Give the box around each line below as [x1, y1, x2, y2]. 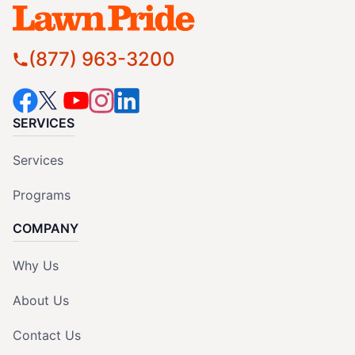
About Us [13, 292, 69, 309]
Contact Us [13, 327, 81, 344]
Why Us [13, 258, 59, 274]
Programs [13, 187, 71, 204]
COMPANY [13, 220, 78, 237]
